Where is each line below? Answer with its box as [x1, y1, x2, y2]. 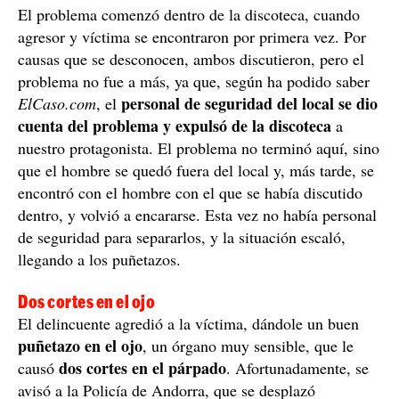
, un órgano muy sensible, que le [142, 334, 354, 356]
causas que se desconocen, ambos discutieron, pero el [18, 47, 364, 69]
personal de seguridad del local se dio [121, 91, 378, 115]
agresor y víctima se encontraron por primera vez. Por [18, 25, 366, 47]
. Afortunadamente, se [226, 356, 369, 379]
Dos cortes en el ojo [18, 290, 155, 312]
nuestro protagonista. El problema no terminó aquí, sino [18, 136, 379, 159]
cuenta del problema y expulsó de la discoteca [18, 113, 331, 137]
